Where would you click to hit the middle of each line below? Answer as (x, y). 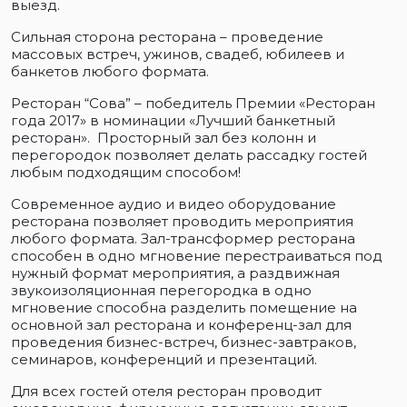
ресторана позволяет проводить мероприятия (182, 222)
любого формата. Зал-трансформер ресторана (183, 239)
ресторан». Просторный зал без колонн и (164, 138)
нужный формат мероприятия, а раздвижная (175, 273)
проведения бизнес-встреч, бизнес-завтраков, (184, 342)
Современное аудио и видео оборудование (174, 204)
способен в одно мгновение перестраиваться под (197, 256)
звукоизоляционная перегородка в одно (161, 291)
